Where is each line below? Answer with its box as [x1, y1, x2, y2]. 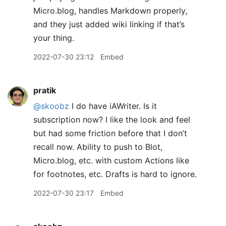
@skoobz [33, 101, 69, 111]
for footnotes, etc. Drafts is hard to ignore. [33, 169, 197, 179]
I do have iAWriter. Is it [69, 101, 157, 111]
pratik [33, 85, 56, 95]
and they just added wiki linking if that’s [33, 19, 185, 29]
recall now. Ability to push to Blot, [33, 142, 162, 152]
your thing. [33, 33, 74, 43]
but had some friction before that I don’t [33, 128, 187, 138]
